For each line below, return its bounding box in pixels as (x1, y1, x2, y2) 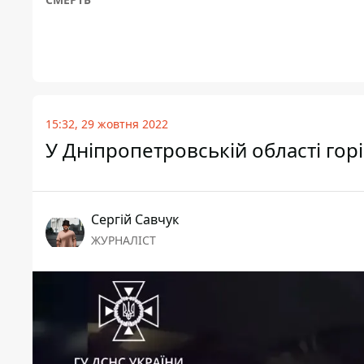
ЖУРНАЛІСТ (91, 232, 156, 249)
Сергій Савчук (91, 210, 179, 229)
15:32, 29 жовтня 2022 (45, 116, 168, 132)
